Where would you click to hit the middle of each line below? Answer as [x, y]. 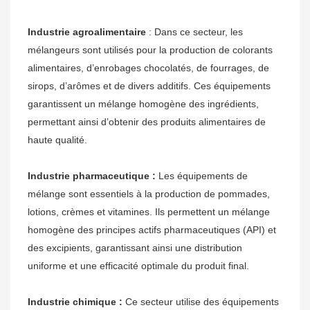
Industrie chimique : [75, 302]
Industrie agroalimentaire [87, 32]
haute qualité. [57, 140]
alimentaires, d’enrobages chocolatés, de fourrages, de [148, 68]
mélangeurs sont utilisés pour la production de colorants [150, 50]
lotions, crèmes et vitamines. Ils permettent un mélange [149, 212]
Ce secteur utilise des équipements [201, 302]
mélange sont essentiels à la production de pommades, [149, 194]
